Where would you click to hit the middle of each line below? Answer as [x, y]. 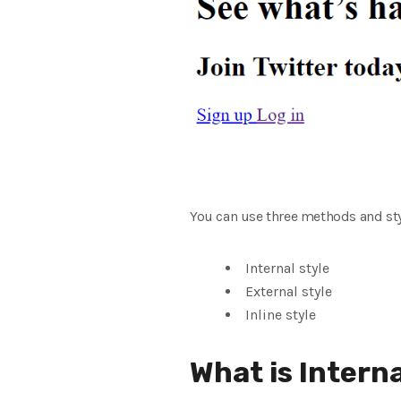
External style [289, 291]
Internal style [287, 268]
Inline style [281, 314]
